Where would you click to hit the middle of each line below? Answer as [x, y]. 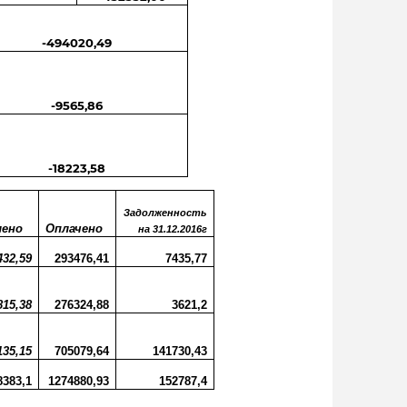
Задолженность [165, 213]
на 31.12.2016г [173, 229]
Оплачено [74, 228]
